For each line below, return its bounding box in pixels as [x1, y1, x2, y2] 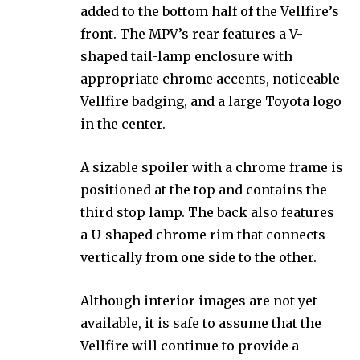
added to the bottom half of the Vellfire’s [80, 2, 339, 19]
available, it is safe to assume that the [80, 314, 321, 331]
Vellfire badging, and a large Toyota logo [80, 92, 342, 109]
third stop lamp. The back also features [80, 203, 334, 220]
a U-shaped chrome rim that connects [80, 226, 325, 243]
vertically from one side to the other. [80, 248, 317, 265]
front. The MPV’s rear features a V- [80, 25, 303, 42]
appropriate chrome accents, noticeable [80, 70, 340, 87]
